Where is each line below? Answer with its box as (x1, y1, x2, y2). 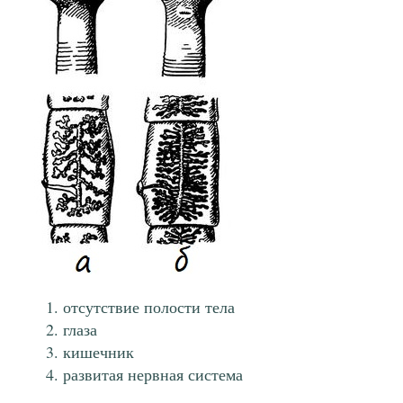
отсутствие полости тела (63, 296, 235, 318)
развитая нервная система (63, 363, 243, 386)
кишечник (63, 341, 134, 363)
